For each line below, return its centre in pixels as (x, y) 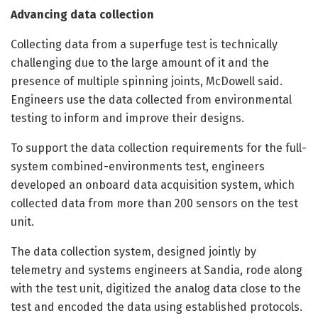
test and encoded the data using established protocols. (157, 307)
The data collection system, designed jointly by (133, 252)
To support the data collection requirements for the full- (159, 148)
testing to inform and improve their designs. (127, 119)
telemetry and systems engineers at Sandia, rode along (157, 270)
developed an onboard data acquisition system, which (153, 185)
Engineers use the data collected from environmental (151, 100)
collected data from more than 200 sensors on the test (154, 204)
